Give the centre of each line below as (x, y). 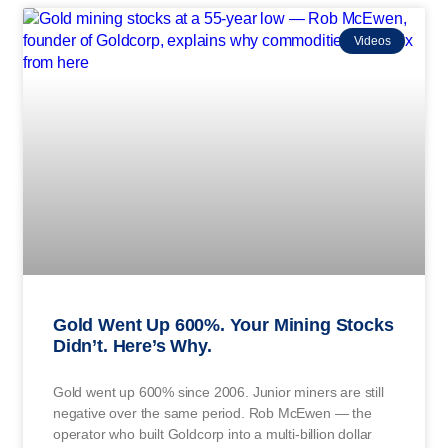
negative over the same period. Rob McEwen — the (212, 412)
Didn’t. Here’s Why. (132, 345)
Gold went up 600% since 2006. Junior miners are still (218, 391)
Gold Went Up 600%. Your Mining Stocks (223, 324)
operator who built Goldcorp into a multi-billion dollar (213, 433)
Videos (372, 40)
